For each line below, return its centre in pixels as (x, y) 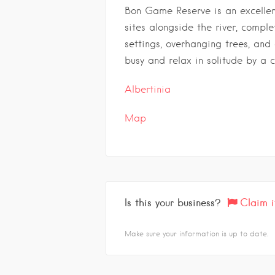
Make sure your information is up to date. (196, 234)
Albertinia (148, 89)
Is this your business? (173, 203)
